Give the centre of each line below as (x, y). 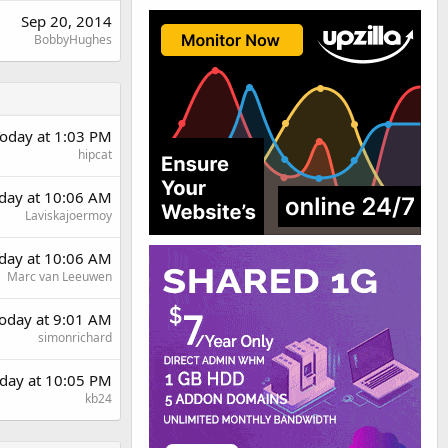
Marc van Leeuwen (59, 276)
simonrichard (75, 337)
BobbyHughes (73, 39)
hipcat (95, 154)
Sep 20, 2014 (66, 20)
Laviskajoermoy (68, 215)
